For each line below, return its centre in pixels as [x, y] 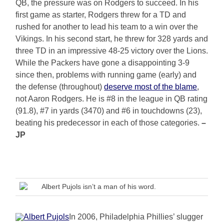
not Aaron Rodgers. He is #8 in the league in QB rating [112, 99]
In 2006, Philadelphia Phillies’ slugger [136, 217]
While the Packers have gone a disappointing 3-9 [103, 63]
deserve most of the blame [151, 87]
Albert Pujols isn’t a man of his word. [99, 187]
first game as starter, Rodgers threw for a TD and [101, 15]
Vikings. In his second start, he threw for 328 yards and [112, 39]
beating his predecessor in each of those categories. [109, 123]
